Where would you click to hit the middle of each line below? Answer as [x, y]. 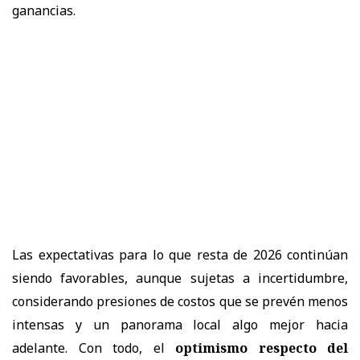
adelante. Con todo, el [94, 348]
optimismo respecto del [262, 348]
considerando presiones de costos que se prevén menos [180, 301]
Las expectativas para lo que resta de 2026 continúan [180, 254]
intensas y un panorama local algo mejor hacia [180, 324]
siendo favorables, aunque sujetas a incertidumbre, [180, 278]
